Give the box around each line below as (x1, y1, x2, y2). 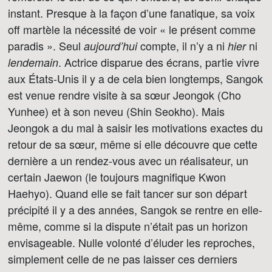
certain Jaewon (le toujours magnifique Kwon (8, 169, 226, 185)
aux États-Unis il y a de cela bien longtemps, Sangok (8, 70, 263, 86)
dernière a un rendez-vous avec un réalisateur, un (8, 152, 248, 168)
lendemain (8, 55, 58, 70)
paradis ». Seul (8, 38, 84, 53)
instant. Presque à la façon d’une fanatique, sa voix (8, 5, 255, 21)
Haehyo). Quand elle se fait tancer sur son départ (8, 185, 247, 201)
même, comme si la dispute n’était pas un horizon (8, 218, 248, 234)
